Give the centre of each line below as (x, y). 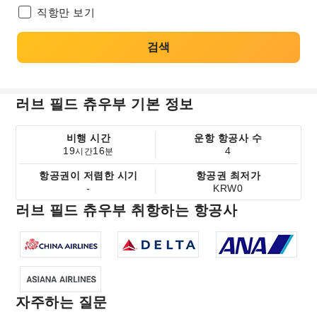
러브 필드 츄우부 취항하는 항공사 (127, 210)
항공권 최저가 (228, 175)
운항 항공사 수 (228, 138)
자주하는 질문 (62, 302)
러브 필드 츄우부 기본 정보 (105, 104)
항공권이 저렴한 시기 (88, 175)
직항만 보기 (66, 12)
